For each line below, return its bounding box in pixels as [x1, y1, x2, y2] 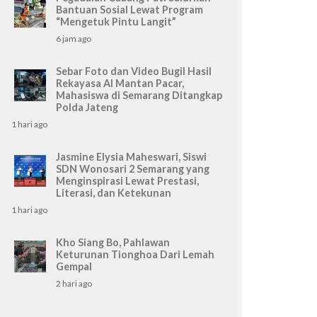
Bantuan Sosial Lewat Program [56, 3, 203, 16]
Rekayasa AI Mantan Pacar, [56, 76, 184, 89]
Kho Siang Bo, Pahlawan [56, 236, 170, 248]
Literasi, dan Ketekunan [56, 186, 171, 199]
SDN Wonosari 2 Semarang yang [56, 162, 209, 175]
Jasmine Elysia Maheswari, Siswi [56, 150, 207, 163]
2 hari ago [56, 277, 92, 289]
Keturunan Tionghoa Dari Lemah [56, 248, 214, 260]
